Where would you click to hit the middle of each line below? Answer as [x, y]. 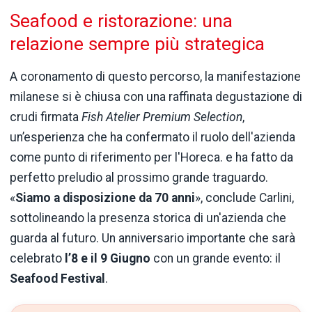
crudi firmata [46, 117]
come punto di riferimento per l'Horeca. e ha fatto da [151, 157]
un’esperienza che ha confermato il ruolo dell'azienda [153, 137]
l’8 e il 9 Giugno [108, 258]
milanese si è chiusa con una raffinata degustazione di [156, 96]
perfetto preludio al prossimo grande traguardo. [139, 177]
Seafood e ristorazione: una [121, 21]
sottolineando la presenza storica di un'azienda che [148, 218]
